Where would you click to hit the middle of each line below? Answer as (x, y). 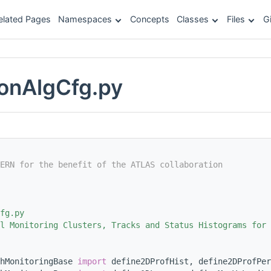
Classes (193, 19)
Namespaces (85, 19)
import (92, 262)
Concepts (150, 19)
